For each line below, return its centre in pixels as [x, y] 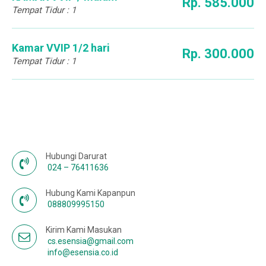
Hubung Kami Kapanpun [91, 193]
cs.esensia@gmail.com [91, 241]
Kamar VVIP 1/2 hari [61, 48]
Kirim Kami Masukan [84, 230]
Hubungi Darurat [76, 156]
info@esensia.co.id [83, 252]
